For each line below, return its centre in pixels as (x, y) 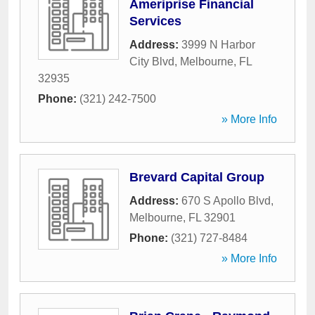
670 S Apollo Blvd (226, 201)
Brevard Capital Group (197, 177)
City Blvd (152, 62)
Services (155, 21)
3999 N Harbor (218, 45)
